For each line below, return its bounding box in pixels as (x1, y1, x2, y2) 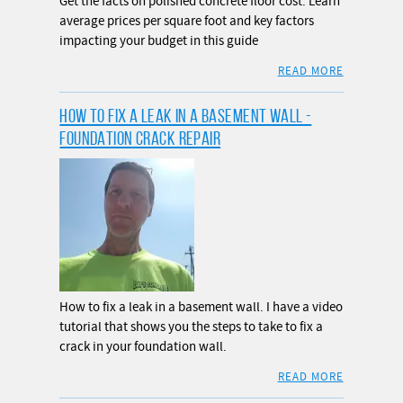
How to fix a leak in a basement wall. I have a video (59, 299, 344, 317)
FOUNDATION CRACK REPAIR (59, 128, 221, 149)
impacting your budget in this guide (59, 32, 259, 50)
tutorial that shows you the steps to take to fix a (59, 318, 324, 336)
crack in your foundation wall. (59, 338, 228, 356)
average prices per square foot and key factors (59, 13, 315, 31)
